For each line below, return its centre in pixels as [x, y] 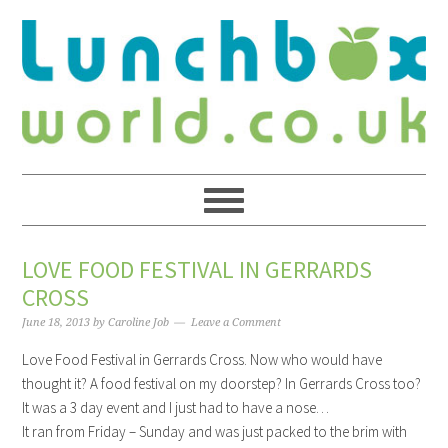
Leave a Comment [236, 323]
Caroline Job [139, 323]
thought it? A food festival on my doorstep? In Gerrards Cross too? [222, 384]
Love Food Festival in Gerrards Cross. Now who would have [202, 360]
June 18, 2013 [56, 323]
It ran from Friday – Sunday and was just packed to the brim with [215, 432]
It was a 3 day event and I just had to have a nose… [176, 408]
